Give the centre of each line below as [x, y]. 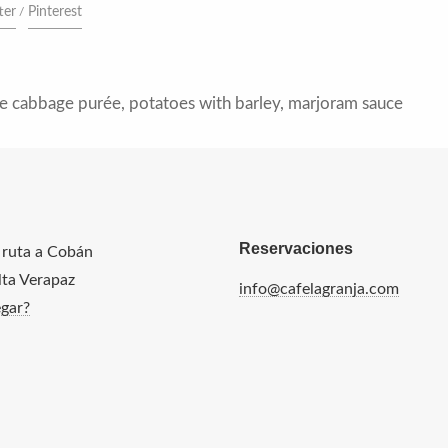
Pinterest [55, 12]
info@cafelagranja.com [319, 289]
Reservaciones [296, 248]
